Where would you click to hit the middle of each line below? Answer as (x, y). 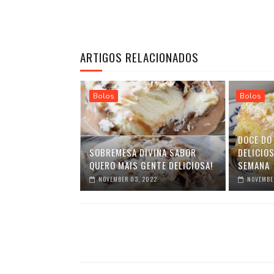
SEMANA (254, 165)
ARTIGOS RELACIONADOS (139, 57)
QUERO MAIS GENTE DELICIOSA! (151, 165)
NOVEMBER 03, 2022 (128, 179)
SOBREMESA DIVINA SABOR (143, 152)
